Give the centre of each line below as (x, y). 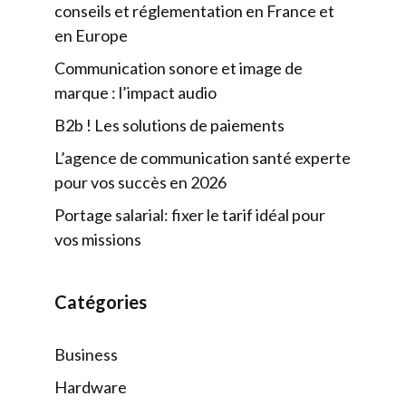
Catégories (101, 302)
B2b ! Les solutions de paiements (169, 125)
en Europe (91, 35)
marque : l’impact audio (135, 92)
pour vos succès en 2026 (140, 182)
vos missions (98, 239)
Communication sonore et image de (179, 68)
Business (86, 354)
